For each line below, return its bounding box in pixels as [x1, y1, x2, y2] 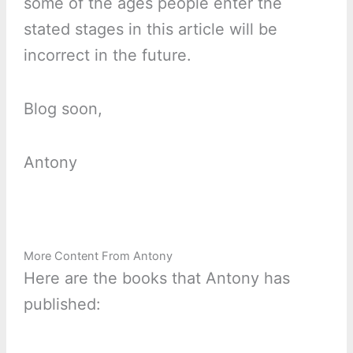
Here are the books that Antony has [23, 269, 290, 288]
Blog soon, [23, 99, 102, 119]
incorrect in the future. [23, 46, 191, 65]
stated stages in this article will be [23, 20, 277, 39]
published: [23, 295, 101, 314]
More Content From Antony [23, 249, 173, 264]
